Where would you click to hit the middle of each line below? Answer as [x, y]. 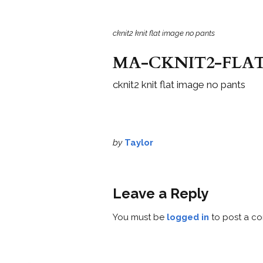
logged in [188, 218]
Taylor [139, 142]
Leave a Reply [161, 194]
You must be [140, 218]
